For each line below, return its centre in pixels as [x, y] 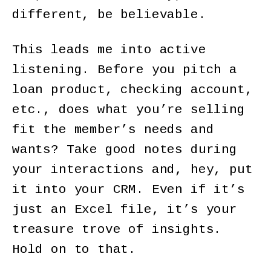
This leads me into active [109, 50]
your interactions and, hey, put [132, 170]
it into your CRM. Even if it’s [129, 190]
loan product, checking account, [132, 90]
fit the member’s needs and [113, 130]
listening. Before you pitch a [125, 70]
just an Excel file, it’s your [125, 210]
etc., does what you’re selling [129, 110]
